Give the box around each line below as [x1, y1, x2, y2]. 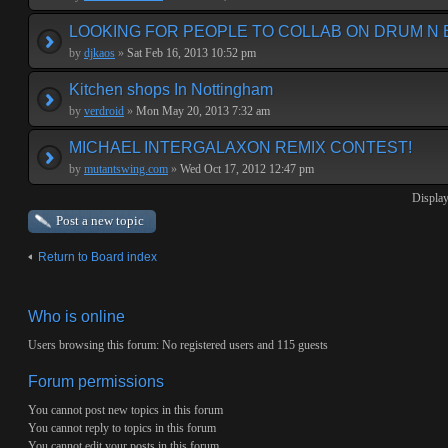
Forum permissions [28, 373, 164, 390]
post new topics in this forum [82, 403, 223, 417]
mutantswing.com [84, 162, 168, 176]
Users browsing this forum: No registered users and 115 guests [28, 338, 328, 352]
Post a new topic [56, 213, 144, 228]
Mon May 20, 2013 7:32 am [133, 104, 270, 118]
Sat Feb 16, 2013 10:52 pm [124, 46, 256, 60]
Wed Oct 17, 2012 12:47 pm [177, 162, 314, 176]
